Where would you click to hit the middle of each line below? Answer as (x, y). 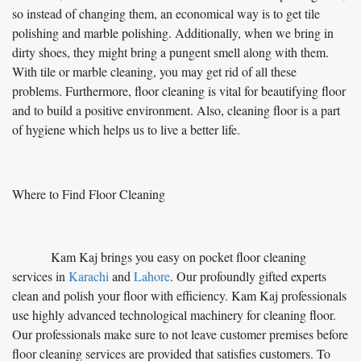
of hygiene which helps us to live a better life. (126, 130)
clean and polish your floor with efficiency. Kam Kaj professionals (179, 296)
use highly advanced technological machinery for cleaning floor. (174, 315)
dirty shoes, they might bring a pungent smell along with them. (170, 52)
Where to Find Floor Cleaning (89, 194)
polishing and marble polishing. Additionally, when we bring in (173, 33)
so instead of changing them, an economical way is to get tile (166, 14)
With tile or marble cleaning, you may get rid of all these (154, 72)
